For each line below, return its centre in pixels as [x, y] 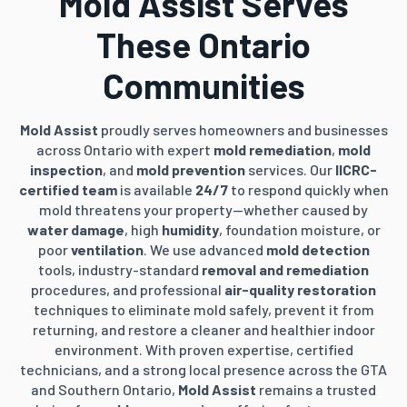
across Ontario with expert [125, 149]
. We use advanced [204, 249]
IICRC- [356, 169]
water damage [75, 229]
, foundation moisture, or [299, 229]
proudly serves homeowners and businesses [243, 129]
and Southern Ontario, [104, 389]
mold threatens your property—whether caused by [203, 209]
